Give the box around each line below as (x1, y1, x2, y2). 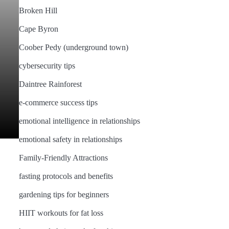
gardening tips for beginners (18, 190, 109, 199)
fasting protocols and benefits (18, 172, 113, 180)
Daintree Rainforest (18, 80, 82, 88)
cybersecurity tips (18, 61, 75, 70)
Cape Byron (18, 25, 58, 33)
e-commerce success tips (18, 98, 98, 107)
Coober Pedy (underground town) (18, 43, 128, 52)
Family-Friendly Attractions (18, 153, 108, 162)
